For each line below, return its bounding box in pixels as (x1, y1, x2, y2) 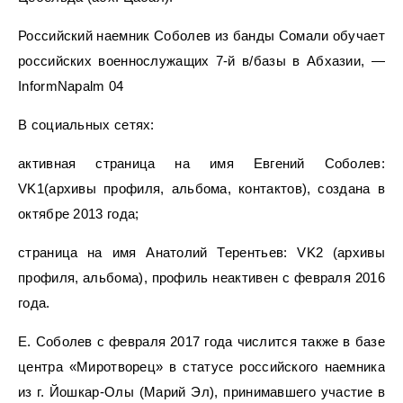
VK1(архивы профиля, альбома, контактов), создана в (18, 180, 385, 196)
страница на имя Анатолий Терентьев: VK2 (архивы (18, 244, 385, 260)
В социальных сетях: (18, 116, 155, 132)
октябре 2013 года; (18, 205, 139, 221)
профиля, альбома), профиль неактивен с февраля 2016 (18, 269, 385, 285)
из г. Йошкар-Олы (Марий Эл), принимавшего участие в (18, 383, 385, 399)
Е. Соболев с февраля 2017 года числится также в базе (18, 333, 385, 349)
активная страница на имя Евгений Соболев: (18, 155, 385, 171)
